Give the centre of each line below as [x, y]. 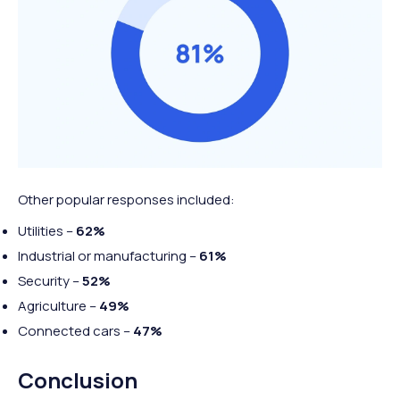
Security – [50, 281]
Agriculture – [58, 306]
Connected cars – [75, 331]
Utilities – [47, 231]
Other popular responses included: [126, 200]
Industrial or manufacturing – [108, 256]
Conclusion [78, 380]
